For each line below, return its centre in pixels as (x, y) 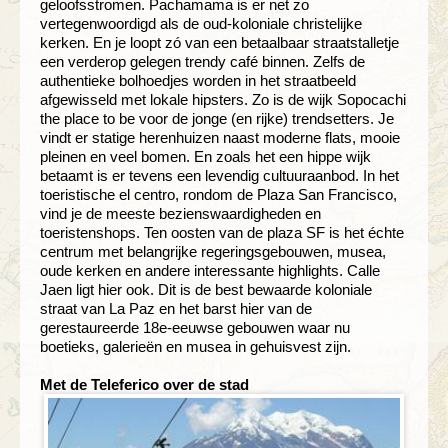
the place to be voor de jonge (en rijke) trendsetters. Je (217, 118)
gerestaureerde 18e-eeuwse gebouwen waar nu (195, 327)
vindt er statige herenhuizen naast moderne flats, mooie (220, 137)
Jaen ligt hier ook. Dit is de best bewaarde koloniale (206, 289)
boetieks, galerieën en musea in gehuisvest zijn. (203, 346)
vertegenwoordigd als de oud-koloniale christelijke (201, 23)
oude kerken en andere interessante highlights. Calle (210, 270)
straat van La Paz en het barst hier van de (176, 308)
